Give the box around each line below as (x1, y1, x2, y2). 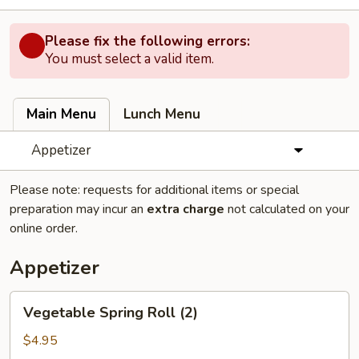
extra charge (147, 200, 224, 218)
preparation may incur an (10, 200, 147, 218)
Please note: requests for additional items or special (10, 181, 299, 199)
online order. (10, 220, 78, 237)
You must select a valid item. (45, 50, 214, 68)
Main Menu (26, 105, 96, 123)
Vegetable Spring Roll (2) (23, 303, 198, 322)
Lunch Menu (123, 105, 200, 123)
